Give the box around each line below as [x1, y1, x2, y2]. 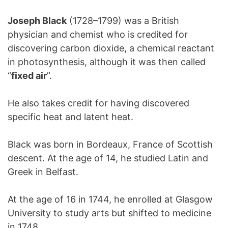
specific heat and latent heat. [8, 111, 133, 122]
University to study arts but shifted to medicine [8, 208, 211, 218]
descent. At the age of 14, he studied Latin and [8, 153, 208, 163]
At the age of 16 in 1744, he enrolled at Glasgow [8, 194, 213, 205]
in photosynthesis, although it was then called [8, 56, 206, 67]
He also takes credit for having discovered [8, 98, 189, 108]
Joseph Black [8, 15, 67, 26]
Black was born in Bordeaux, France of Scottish [8, 139, 213, 150]
